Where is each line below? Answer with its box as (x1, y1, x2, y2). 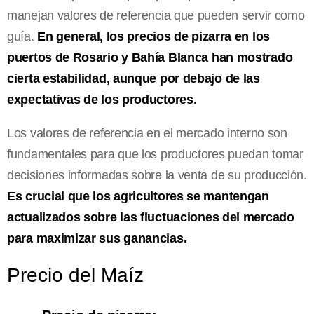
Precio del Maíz (7, 264, 144, 287)
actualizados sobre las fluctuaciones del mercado (7, 210, 294, 225)
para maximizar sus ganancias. (7, 231, 187, 246)
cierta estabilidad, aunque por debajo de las (7, 71, 260, 86)
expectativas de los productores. (7, 93, 197, 107)
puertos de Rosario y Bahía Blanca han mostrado (7, 50, 293, 65)
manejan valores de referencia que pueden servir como (7, 8, 305, 23)
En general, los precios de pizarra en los (37, 29, 270, 44)
